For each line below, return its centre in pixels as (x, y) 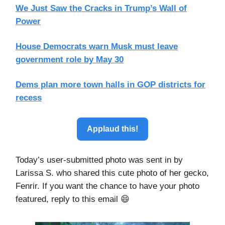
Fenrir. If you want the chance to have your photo (107, 186)
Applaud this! (113, 129)
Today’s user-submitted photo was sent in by (99, 160)
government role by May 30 (70, 60)
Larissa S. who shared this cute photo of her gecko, (112, 173)
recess (29, 98)
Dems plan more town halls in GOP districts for (110, 85)
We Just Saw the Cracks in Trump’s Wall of (101, 8)
